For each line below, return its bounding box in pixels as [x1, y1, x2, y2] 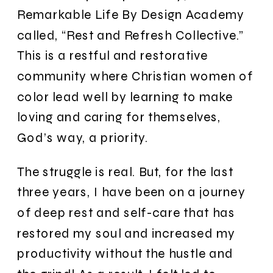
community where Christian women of [17, 68, 253, 84]
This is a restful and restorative [17, 48, 208, 63]
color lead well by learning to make [17, 88, 233, 104]
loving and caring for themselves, [17, 109, 221, 125]
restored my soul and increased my [17, 225, 236, 241]
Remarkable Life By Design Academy [17, 7, 245, 23]
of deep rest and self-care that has [17, 204, 235, 221]
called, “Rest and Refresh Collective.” [17, 27, 244, 43]
